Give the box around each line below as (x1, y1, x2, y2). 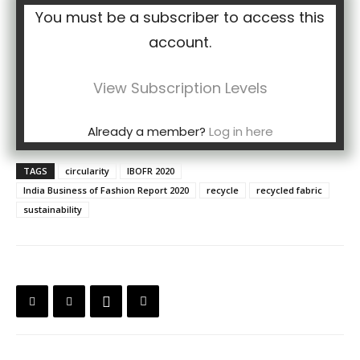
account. (149, 32, 211, 52)
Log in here (208, 123, 273, 140)
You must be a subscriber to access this (35, 7, 325, 27)
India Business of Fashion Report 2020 (23, 184, 189, 196)
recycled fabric (256, 184, 322, 196)
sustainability (23, 203, 82, 215)
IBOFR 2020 (127, 165, 174, 177)
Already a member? (87, 123, 209, 140)
